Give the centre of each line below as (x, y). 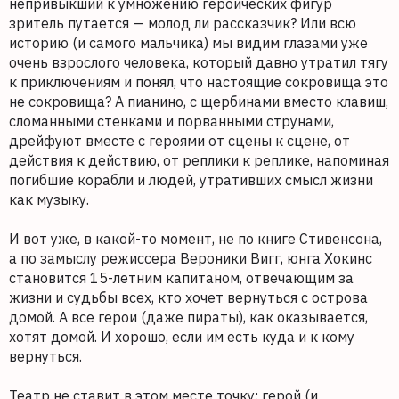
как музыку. (49, 199)
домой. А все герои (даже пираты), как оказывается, (188, 317)
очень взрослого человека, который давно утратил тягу (199, 62)
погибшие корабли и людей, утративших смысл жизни (191, 179)
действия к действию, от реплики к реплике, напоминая (199, 160)
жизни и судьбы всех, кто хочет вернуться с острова (188, 297)
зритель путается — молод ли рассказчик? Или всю (183, 23)
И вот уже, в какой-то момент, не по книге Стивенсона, (195, 238)
